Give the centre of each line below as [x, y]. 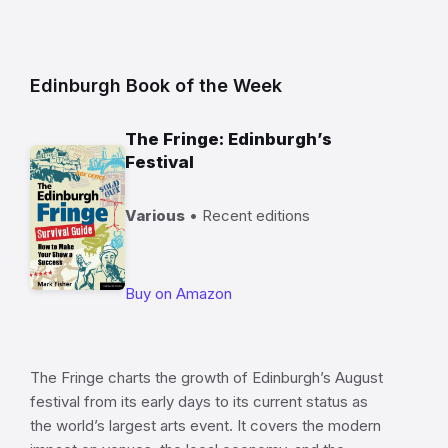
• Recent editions [247, 215]
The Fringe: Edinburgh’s [228, 138]
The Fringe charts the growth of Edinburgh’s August [206, 377]
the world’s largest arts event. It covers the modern [205, 425]
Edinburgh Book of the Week [156, 85]
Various [155, 215]
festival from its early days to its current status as [199, 401]
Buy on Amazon [178, 293]
